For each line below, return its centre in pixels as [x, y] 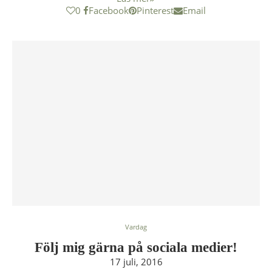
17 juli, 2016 [136, 262]
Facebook [109, 10]
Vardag [136, 227]
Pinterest [155, 10]
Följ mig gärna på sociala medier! [136, 247]
